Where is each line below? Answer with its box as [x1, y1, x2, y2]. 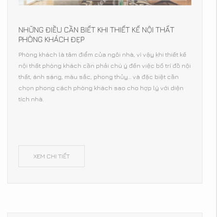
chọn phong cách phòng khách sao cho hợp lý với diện [18, 84, 184, 92]
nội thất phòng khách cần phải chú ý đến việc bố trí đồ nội [18, 62, 191, 70]
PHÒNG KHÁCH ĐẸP [18, 35, 84, 44]
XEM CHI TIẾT [33, 152, 70, 160]
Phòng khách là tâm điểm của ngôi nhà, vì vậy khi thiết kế [18, 50, 186, 59]
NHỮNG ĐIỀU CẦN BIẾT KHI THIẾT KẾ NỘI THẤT [18, 25, 174, 34]
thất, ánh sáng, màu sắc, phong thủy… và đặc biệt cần [18, 73, 179, 81]
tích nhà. [18, 95, 44, 103]
